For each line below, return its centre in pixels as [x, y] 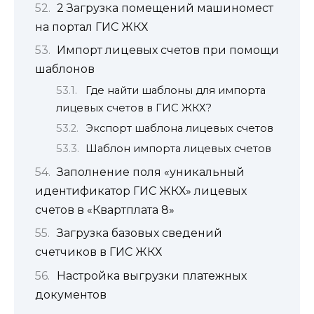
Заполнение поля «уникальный [150, 172]
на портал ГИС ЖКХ [91, 27]
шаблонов [65, 69]
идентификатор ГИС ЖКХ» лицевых [141, 191]
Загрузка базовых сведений [139, 233]
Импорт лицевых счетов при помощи [168, 50]
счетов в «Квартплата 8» [105, 210]
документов [71, 294]
